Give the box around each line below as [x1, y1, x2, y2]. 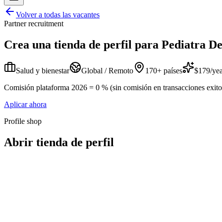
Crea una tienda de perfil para [4, 38, 159, 51]
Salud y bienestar [16, 66, 69, 75]
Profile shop [4, 116, 42, 125]
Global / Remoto [81, 66, 133, 75]
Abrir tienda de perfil [4, 135, 114, 149]
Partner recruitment [4, 19, 63, 28]
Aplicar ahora [4, 100, 47, 109]
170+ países [145, 66, 182, 75]
